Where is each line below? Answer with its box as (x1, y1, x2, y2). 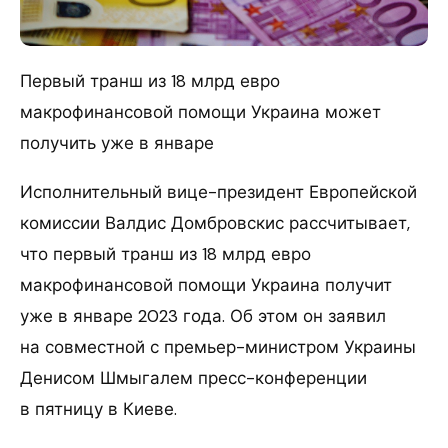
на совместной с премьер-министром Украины (20, 335, 416, 358)
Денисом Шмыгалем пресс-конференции (20, 366, 367, 389)
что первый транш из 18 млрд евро (20, 242, 311, 265)
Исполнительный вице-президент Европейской (20, 180, 417, 203)
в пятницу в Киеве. (20, 397, 177, 420)
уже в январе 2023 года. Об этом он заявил (20, 304, 386, 327)
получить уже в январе (20, 131, 214, 154)
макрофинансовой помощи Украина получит (20, 273, 392, 296)
